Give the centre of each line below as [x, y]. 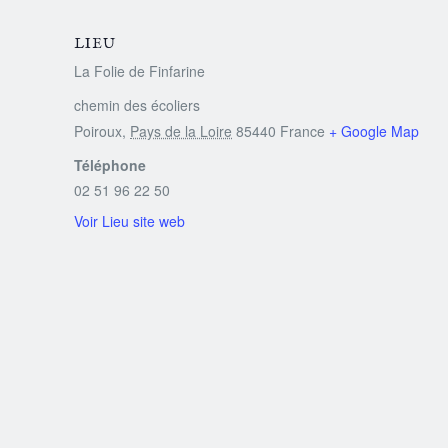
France [303, 130]
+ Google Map [374, 130]
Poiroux [98, 130]
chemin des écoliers [137, 104]
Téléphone [110, 164]
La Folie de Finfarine [140, 70]
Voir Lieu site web [130, 220]
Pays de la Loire [181, 130]
